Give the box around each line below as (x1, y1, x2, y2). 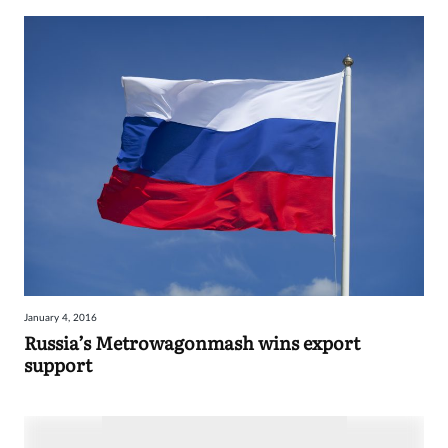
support (24, 351, 92, 379)
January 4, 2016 (24, 313, 97, 324)
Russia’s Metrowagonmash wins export (24, 329, 360, 357)
